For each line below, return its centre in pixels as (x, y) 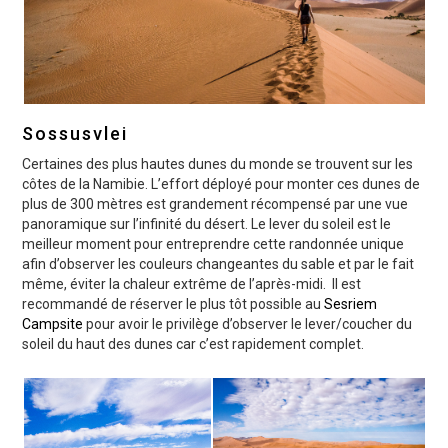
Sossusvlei (75, 134)
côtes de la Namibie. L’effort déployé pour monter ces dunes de (221, 184)
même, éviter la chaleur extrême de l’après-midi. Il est (192, 284)
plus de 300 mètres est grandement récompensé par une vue (215, 204)
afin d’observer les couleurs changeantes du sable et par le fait (218, 264)
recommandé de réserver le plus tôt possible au (173, 304)
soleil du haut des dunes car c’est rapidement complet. (193, 344)
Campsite (53, 324)
